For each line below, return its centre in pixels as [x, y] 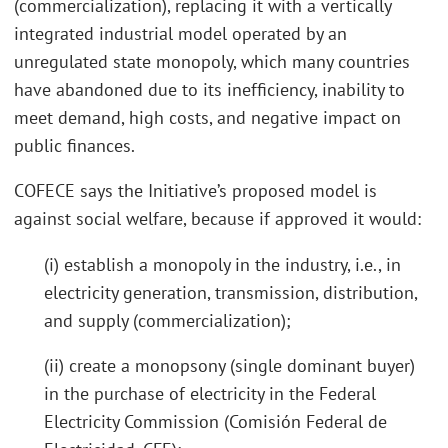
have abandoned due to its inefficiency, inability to [209, 89]
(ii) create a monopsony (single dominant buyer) [229, 366]
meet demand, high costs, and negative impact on [207, 117]
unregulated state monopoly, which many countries [212, 61]
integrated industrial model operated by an [180, 33]
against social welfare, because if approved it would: [217, 219]
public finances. [74, 145]
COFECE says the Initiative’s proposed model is [195, 191]
